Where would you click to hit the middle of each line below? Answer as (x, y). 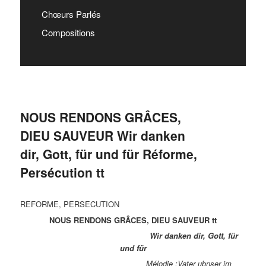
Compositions (69, 32)
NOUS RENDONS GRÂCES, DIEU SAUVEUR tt (133, 220)
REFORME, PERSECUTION (70, 204)
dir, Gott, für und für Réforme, (109, 153)
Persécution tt (63, 172)
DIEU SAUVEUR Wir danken (103, 135)
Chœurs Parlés (72, 14)
